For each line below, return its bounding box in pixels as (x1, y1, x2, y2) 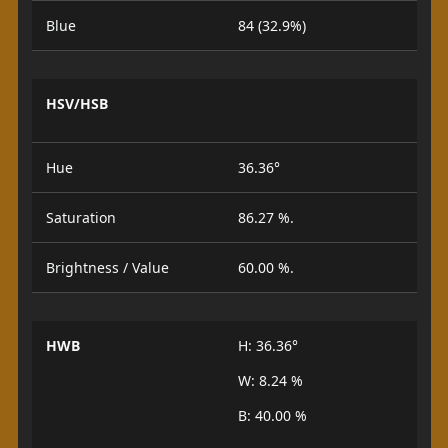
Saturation (45, 208, 116, 227)
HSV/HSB (45, 94, 108, 113)
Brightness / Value (45, 258, 169, 277)
